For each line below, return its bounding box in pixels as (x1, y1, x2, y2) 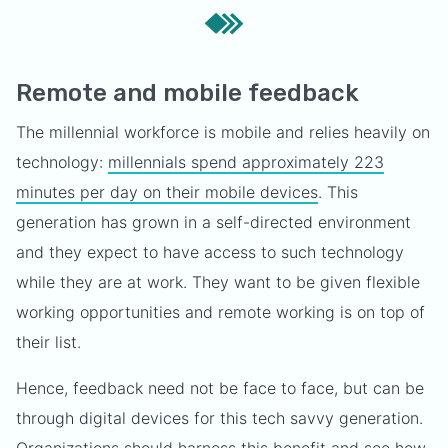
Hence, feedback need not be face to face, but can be (16, 378, 424, 398)
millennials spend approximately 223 (108, 152, 384, 172)
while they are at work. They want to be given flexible (16, 272, 420, 292)
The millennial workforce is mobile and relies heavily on (16, 122, 430, 142)
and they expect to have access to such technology (16, 242, 404, 262)
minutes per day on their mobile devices (16, 182, 318, 202)
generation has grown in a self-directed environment (16, 212, 411, 232)
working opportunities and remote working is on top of (16, 302, 425, 322)
